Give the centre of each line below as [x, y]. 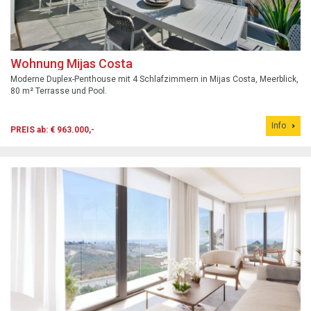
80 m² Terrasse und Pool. [59, 91]
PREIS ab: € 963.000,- [52, 129]
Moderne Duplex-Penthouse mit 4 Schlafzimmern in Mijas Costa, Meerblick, [154, 79]
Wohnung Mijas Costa [72, 63]
